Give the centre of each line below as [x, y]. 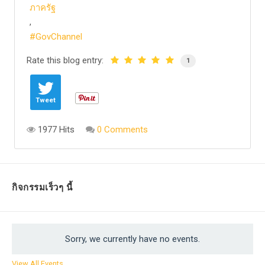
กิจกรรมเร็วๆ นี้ [42, 188]
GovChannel [59, 37]
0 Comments [122, 130]
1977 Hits [55, 130]
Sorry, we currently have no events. [132, 239]
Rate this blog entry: [65, 61]
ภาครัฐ [43, 8]
